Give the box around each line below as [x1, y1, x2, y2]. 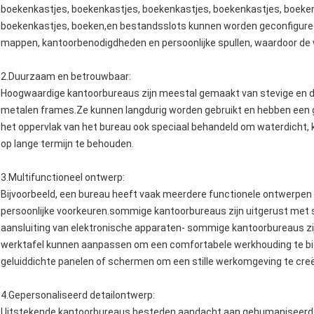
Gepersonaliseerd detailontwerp [8, 289, 153, 301]
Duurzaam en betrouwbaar [8, 71, 129, 83]
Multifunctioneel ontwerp [8, 172, 123, 184]
